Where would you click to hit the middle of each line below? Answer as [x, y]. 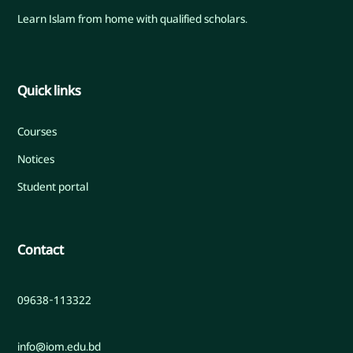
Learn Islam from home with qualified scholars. [133, 19]
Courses [37, 132]
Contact [41, 250]
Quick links [50, 91]
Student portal [53, 187]
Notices [36, 160]
